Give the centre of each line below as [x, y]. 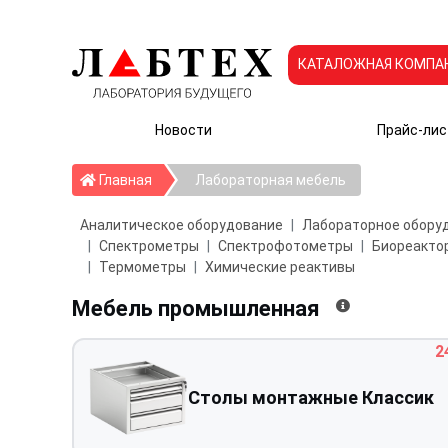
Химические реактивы [279, 267]
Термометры [142, 267]
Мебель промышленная [205, 308]
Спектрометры [148, 246]
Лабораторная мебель [270, 180]
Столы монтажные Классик [310, 398]
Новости [183, 130]
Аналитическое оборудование [181, 225]
